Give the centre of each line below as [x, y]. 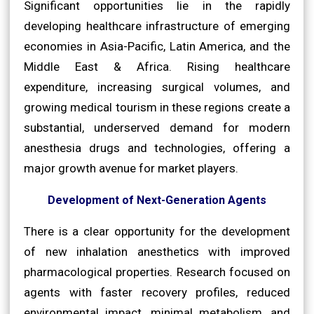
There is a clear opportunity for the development [157, 231]
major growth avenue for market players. [131, 168]
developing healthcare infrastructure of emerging [157, 26]
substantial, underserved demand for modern [157, 127]
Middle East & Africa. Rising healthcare [157, 66]
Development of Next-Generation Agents [157, 200]
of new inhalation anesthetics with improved [157, 251]
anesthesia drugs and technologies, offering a [157, 148]
